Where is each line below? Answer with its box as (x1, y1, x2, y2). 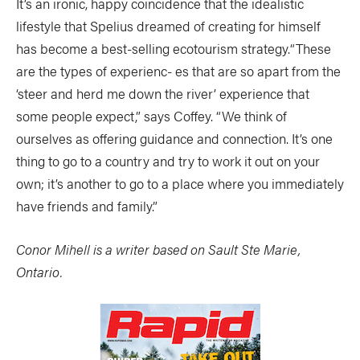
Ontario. (16, 262, 63, 281)
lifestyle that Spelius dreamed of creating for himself (16, 16, 321, 35)
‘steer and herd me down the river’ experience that (16, 84, 309, 103)
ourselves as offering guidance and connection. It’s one (16, 129, 333, 148)
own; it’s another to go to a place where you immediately (16, 174, 344, 193)
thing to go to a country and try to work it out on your (16, 151, 320, 170)
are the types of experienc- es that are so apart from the (16, 61, 341, 80)
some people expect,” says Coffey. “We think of (16, 106, 287, 125)
